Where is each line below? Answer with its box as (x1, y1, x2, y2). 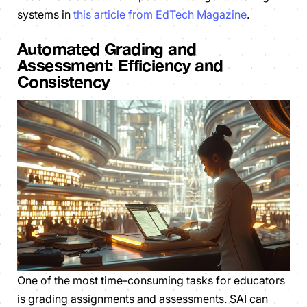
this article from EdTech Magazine (73, 7, 247, 21)
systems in (17, 7, 73, 21)
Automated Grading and (17, 38, 197, 58)
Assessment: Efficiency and (17, 55, 223, 75)
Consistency (17, 71, 110, 91)
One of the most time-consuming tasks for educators (17, 273, 285, 288)
